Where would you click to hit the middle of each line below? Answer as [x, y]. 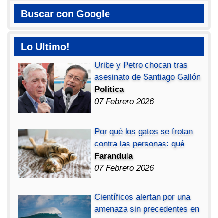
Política [109, 90]
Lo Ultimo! [45, 47]
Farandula [114, 156]
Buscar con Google [66, 14]
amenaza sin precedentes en [147, 209]
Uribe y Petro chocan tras [141, 65]
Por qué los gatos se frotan [144, 131]
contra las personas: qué [140, 144]
